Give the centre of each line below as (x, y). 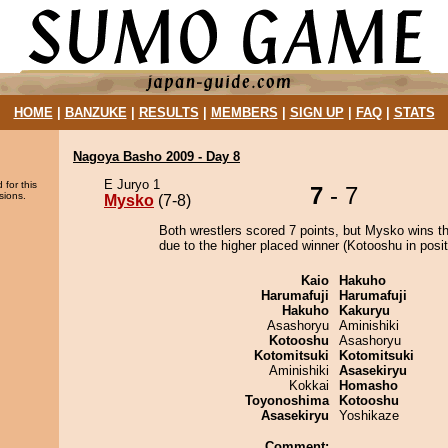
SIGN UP (316, 112)
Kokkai (309, 385)
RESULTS (168, 112)
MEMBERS (244, 112)
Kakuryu (364, 310)
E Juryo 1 (132, 184)
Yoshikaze (369, 415)
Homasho (368, 385)
